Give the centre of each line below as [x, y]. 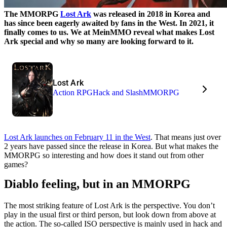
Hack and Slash [118, 93]
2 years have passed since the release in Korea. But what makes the [111, 146]
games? [16, 164]
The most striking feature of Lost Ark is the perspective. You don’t [109, 205]
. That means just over [186, 137]
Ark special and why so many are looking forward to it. [99, 41]
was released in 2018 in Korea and [151, 14]
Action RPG [73, 93]
